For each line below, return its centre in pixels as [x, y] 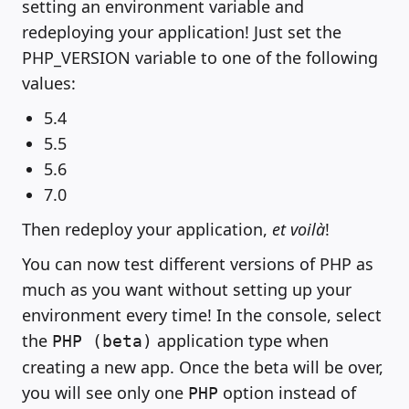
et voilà [299, 230]
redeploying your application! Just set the [182, 32]
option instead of [287, 393]
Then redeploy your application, [147, 230]
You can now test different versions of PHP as [198, 264]
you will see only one [105, 393]
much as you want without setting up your [187, 290]
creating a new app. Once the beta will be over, [203, 367]
